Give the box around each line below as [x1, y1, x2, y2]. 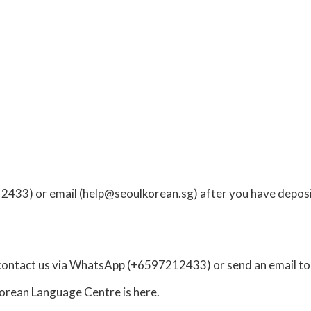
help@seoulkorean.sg [83, 185, 194, 201]
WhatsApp [69, 257, 125, 272]
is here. [121, 284, 160, 299]
